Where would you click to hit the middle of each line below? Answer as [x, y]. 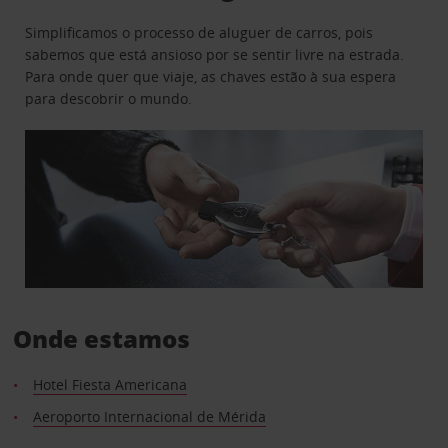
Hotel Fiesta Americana [109, 385]
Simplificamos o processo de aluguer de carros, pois [199, 32]
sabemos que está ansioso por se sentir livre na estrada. [215, 54]
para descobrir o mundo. [109, 98]
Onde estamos [101, 339]
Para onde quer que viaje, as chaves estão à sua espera [211, 76]
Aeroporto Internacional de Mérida [149, 417]
